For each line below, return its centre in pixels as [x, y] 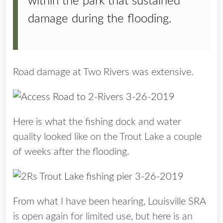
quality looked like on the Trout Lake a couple [107, 137]
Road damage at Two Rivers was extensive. [103, 72]
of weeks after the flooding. [71, 152]
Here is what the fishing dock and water [97, 122]
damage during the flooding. [100, 19]
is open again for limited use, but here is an [103, 217]
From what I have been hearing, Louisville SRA [109, 202]
